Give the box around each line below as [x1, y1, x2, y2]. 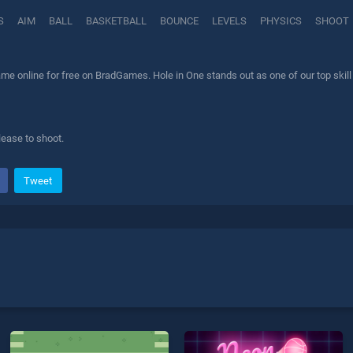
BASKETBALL [86, 15, 147, 28]
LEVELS [212, 15, 247, 28]
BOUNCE [160, 15, 199, 28]
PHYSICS [260, 15, 302, 28]
